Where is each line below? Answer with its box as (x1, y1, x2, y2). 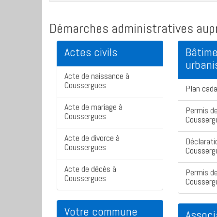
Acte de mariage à (64, 101, 123, 113)
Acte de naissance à (64, 70, 129, 82)
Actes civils (64, 45, 117, 60)
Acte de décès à (64, 163, 116, 175)
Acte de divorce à (64, 132, 120, 144)
